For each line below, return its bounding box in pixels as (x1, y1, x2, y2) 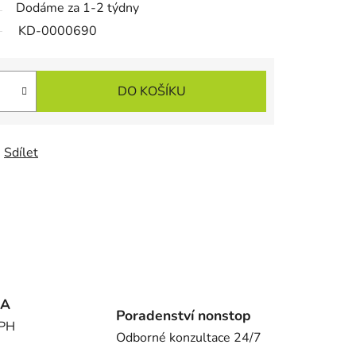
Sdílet (4, 144, 38, 162)
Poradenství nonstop (115, 305, 251, 325)
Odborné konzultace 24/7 (115, 328, 261, 346)
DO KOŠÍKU (117, 83, 186, 101)
